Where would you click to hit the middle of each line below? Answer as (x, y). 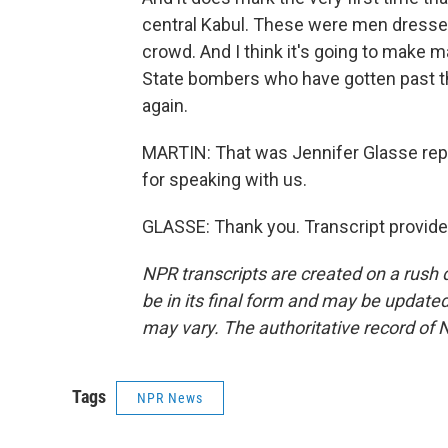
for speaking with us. (224, 179)
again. (165, 105)
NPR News (170, 398)
